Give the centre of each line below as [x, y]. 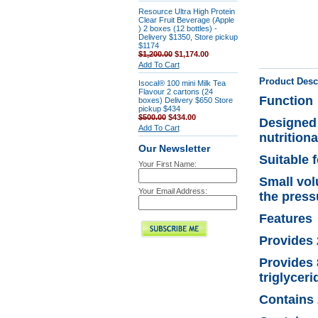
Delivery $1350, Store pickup [188, 37]
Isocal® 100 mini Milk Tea [182, 83]
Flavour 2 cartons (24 [175, 92]
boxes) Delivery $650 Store [185, 100]
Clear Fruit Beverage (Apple [186, 20]
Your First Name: [167, 164]
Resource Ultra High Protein [186, 11]
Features [285, 219]
